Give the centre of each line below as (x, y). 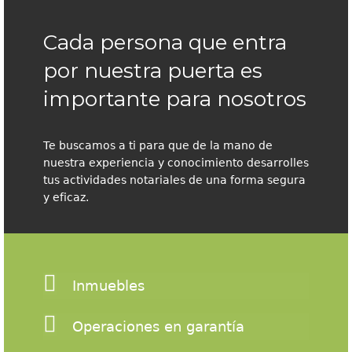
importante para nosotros (175, 99)
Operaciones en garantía (158, 326)
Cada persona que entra (165, 42)
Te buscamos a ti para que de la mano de (158, 145)
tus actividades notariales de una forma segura (174, 180)
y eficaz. (66, 197)
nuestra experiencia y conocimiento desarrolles (176, 162)
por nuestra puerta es (153, 70)
